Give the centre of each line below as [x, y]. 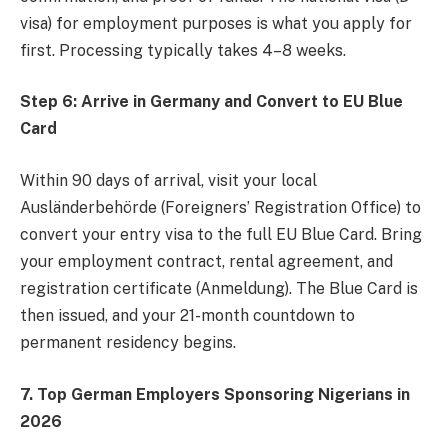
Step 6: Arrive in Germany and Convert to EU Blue [211, 102]
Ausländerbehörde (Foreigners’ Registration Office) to [220, 208]
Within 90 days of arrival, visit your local [168, 181]
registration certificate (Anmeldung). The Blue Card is [219, 289]
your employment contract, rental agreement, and [206, 262]
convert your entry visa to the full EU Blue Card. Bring [221, 235]
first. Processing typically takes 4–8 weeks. [183, 50]
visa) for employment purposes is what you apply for [216, 23]
